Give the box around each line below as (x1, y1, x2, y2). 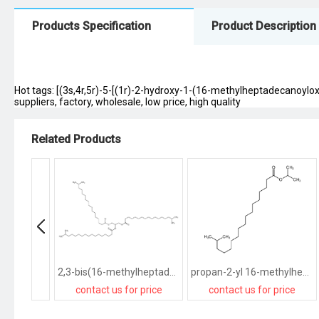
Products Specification (32, 19, 151, 33)
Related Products (31, 132, 121, 146)
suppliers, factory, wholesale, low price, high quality (14, 96, 241, 108)
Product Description (211, 19, 316, 33)
